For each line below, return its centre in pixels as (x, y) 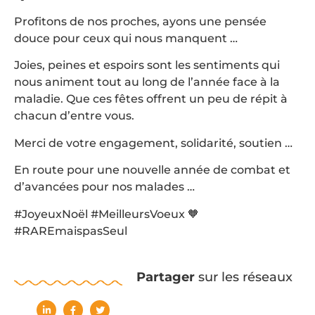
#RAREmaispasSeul (71, 231)
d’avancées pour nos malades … (104, 187)
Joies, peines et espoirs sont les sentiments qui (147, 65)
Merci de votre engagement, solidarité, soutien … (153, 143)
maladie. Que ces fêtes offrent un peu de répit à (151, 99)
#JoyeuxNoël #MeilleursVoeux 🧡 (107, 214)
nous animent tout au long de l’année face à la (147, 82)
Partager (165, 277)
